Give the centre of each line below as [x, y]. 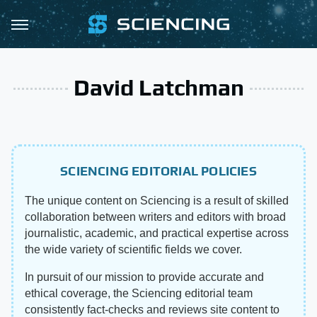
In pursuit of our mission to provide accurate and [144, 277]
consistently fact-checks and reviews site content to [152, 310]
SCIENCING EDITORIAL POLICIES [158, 171]
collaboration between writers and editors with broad [155, 217]
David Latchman [158, 87]
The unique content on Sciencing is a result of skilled [157, 201]
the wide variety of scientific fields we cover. [133, 249]
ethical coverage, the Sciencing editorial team [139, 293]
